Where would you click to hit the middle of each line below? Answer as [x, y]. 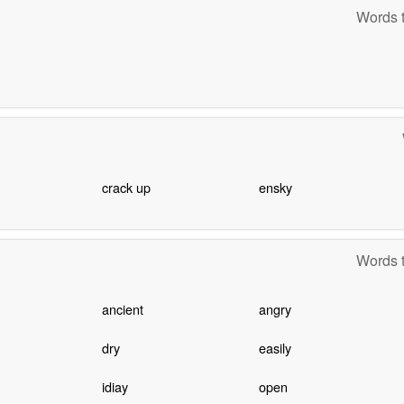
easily [275, 347]
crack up [126, 188]
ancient [122, 308]
